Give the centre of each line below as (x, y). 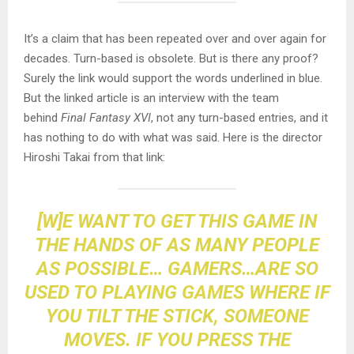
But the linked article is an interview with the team (151, 98)
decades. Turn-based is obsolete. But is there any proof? (171, 59)
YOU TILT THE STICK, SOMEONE (177, 316)
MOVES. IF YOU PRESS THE (177, 340)
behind (42, 118)
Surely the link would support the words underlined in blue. (173, 79)
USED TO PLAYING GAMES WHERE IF (177, 293)
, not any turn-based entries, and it (239, 118)
